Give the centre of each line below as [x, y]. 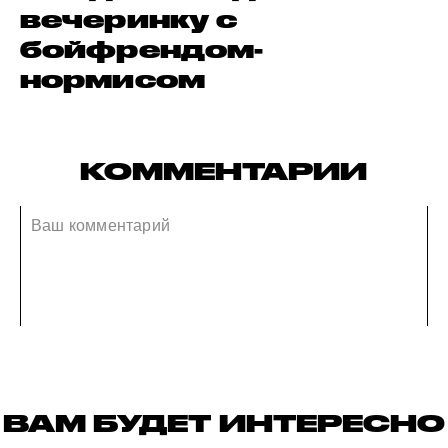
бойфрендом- [142, 49]
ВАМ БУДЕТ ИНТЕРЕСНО [224, 423]
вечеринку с [129, 19]
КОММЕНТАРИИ [224, 171]
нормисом [112, 79]
